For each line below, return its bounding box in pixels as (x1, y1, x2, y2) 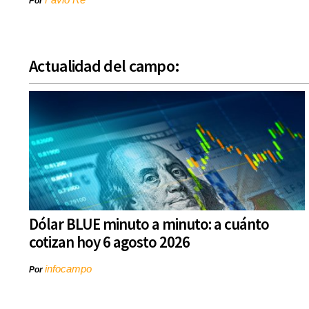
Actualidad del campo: (29, 55, 180, 77)
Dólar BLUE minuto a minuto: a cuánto (29, 214, 269, 235)
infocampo (45, 263, 92, 275)
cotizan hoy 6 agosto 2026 (29, 232, 190, 252)
